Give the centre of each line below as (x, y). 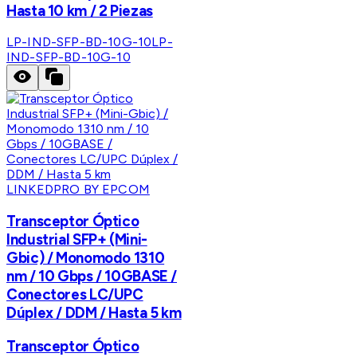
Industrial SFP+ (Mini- (77, 239)
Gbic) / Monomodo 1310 (86, 257)
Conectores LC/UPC (75, 294)
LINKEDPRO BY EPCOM (78, 190)
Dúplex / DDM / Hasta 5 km (94, 312)
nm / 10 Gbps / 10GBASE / (92, 276)
